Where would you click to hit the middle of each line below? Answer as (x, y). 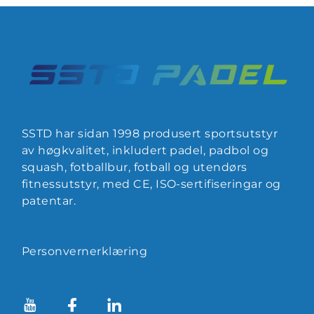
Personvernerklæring (85, 251)
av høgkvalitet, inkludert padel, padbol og (145, 150)
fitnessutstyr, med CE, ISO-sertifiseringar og (151, 184)
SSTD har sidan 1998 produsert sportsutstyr (150, 133)
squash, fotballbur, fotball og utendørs (135, 167)
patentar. (49, 200)
